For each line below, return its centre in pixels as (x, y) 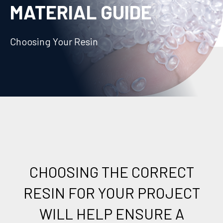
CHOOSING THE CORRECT (111, 172)
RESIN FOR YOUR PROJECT (111, 193)
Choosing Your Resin (54, 42)
